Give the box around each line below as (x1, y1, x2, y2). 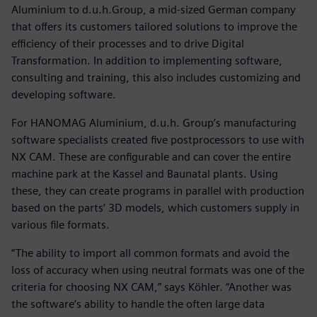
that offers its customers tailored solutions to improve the (11, 20, 297, 34)
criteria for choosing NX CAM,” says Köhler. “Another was (11, 280, 292, 294)
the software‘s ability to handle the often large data (11, 297, 265, 311)
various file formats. (11, 218, 110, 232)
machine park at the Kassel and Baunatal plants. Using (11, 167, 278, 181)
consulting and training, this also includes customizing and (11, 71, 301, 85)
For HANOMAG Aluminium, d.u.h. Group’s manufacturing (11, 116, 296, 130)
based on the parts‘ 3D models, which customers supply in (11, 201, 299, 215)
